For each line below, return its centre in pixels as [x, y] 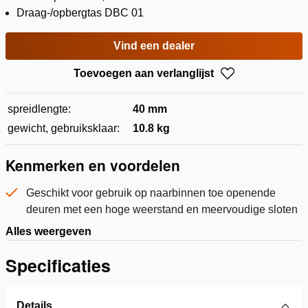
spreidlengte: [39, 109]
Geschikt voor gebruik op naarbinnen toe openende [151, 193]
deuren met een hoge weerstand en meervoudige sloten [162, 210]
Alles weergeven [48, 232]
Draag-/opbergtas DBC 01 [80, 12]
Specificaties [58, 266]
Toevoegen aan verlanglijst [144, 73]
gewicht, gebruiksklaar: [64, 128]
